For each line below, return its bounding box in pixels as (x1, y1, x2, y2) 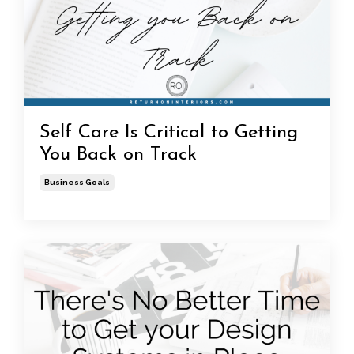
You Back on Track (40, 145, 197, 164)
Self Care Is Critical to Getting (40, 122, 298, 142)
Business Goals (44, 177, 110, 186)
